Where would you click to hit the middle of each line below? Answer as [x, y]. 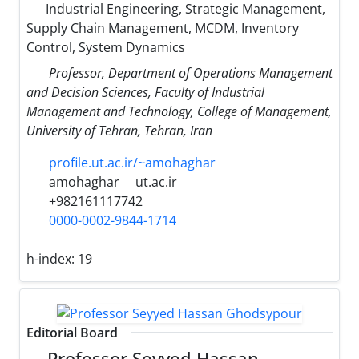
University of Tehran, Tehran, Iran [119, 130]
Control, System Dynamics [106, 47]
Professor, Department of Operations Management [191, 73]
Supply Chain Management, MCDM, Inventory [163, 28]
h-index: [52, 258]
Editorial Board [72, 332]
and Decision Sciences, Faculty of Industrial [145, 92]
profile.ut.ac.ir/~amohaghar [132, 162]
